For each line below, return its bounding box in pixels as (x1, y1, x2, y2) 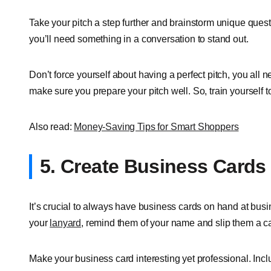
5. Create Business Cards (40, 155, 266, 177)
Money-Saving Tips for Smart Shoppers (74, 121, 239, 132)
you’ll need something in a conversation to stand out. (29, 33, 249, 44)
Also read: (29, 121, 74, 132)
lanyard (50, 217, 82, 228)
